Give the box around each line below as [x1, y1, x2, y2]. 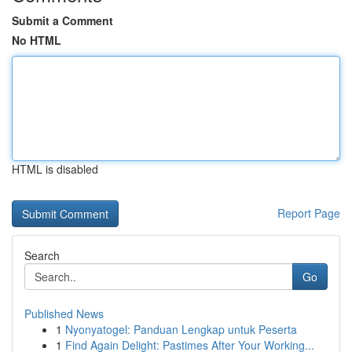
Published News [24, 306, 104, 321]
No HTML [12, 32, 61, 48]
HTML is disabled [12, 161, 98, 177]
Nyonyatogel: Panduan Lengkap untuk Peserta [65, 321, 297, 337]
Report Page [277, 205, 340, 221]
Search [24, 247, 60, 263]
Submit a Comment [12, 13, 113, 28]
